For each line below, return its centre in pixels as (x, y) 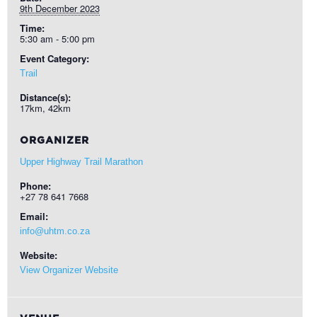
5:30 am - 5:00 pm (57, 39)
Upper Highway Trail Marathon (81, 162)
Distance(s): (45, 97)
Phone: (35, 186)
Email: (34, 216)
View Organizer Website (69, 270)
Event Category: (54, 58)
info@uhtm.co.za (54, 231)
